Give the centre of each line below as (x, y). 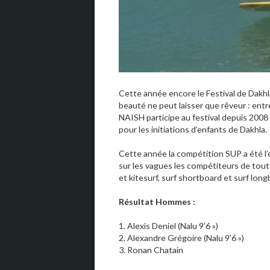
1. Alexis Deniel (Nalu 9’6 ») (168, 226)
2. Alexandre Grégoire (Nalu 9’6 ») (181, 238)
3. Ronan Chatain (151, 250)
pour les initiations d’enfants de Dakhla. (193, 130)
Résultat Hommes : (157, 202)
